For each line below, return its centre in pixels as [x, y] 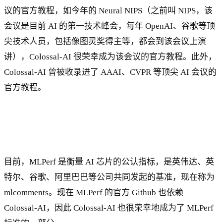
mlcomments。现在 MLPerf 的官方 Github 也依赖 [94, 193]
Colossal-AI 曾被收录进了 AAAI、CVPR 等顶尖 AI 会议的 [110, 72]
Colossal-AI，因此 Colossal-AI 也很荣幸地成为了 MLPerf [109, 208]
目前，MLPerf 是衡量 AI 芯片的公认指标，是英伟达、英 [109, 162]
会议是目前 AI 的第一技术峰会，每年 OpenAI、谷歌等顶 [110, 26]
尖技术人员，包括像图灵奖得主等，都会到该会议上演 [105, 42]
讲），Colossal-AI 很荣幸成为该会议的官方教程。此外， [110, 57]
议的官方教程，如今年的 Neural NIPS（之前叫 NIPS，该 [108, 11]
